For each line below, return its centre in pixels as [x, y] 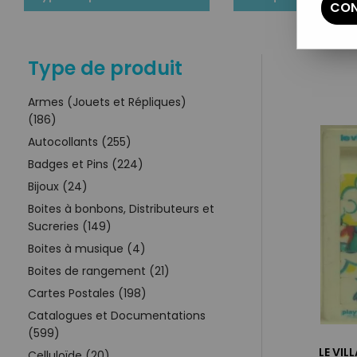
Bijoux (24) [58, 186]
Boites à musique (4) [87, 248]
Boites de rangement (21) [99, 271]
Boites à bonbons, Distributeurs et [121, 208]
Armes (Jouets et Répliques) [107, 102]
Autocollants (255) [80, 141]
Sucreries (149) [70, 226]
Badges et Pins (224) [86, 164]
